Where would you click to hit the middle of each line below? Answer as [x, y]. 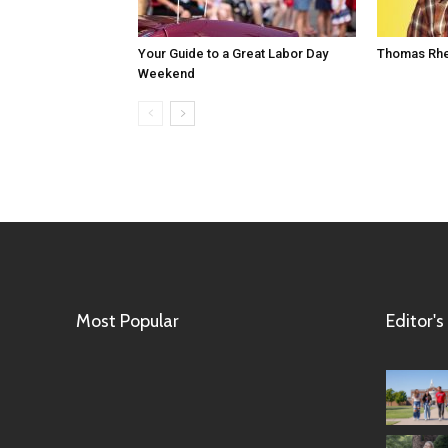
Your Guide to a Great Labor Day [233, 53]
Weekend [166, 73]
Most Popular [127, 320]
